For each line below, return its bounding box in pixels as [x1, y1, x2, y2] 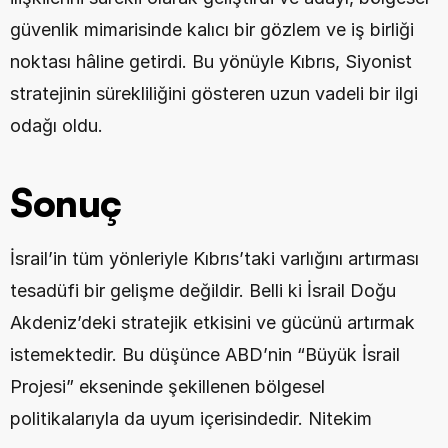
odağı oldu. [10, 115, 103, 136]
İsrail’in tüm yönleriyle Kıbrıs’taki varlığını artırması [10, 248, 419, 269]
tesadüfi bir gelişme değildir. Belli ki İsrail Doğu [10, 280, 396, 301]
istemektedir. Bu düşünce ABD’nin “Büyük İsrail [10, 344, 400, 365]
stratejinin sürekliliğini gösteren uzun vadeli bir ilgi [10, 83, 418, 104]
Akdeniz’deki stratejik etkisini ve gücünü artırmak [10, 312, 415, 333]
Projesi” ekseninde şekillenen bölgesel [10, 376, 325, 397]
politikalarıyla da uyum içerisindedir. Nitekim [10, 408, 372, 429]
